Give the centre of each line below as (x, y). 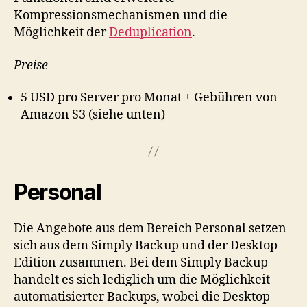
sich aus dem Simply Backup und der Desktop (146, 246)
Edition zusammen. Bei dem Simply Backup (141, 263)
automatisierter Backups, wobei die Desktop (142, 297)
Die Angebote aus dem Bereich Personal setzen (150, 229)
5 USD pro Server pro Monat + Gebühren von (149, 98)
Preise (31, 65)
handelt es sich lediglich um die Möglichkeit (142, 280)
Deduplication (150, 33)
